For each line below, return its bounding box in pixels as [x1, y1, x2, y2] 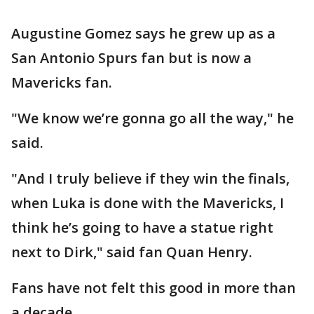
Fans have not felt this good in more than [11, 278, 296, 297]
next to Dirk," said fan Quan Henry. [11, 242, 252, 261]
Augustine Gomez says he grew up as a [11, 23, 275, 43]
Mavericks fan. [11, 72, 112, 92]
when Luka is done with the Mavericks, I [11, 193, 284, 212]
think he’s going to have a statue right [11, 217, 273, 237]
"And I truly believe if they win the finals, [11, 168, 289, 188]
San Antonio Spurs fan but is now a [11, 48, 252, 67]
